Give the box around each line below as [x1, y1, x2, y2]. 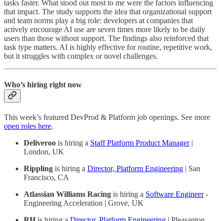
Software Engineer [146, 190, 204, 198]
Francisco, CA [24, 173, 69, 182]
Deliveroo [24, 139, 58, 147]
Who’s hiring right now [4, 80, 82, 89]
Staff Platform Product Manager [90, 139, 189, 147]
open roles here [4, 122, 51, 130]
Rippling [24, 164, 55, 173]
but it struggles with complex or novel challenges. [4, 52, 158, 61]
